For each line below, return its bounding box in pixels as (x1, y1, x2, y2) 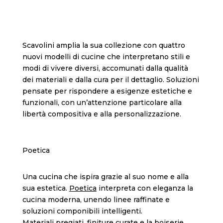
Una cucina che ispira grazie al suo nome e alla (22, 172, 189, 182)
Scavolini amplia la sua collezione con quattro (22, 41, 185, 50)
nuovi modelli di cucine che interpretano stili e (22, 52, 190, 62)
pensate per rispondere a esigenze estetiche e (22, 87, 192, 96)
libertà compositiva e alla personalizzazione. (22, 110, 181, 119)
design (99, 14, 124, 24)
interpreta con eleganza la (96, 184, 193, 193)
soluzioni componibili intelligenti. (22, 207, 142, 216)
